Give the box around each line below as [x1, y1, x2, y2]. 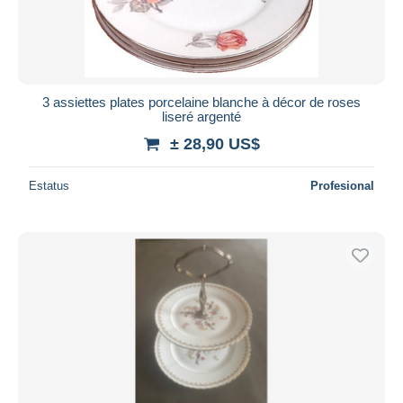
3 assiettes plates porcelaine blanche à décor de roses [42, 94, 361, 110]
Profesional [310, 178, 374, 193]
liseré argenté [162, 108, 241, 124]
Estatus [29, 178, 69, 193]
